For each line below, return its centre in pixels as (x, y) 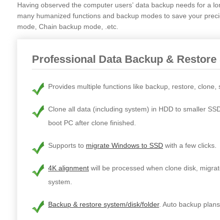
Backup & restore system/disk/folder (104, 205)
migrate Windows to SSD (124, 146)
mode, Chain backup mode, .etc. (68, 27)
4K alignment (69, 168)
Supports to (67, 146)
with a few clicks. (190, 146)
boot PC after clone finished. (92, 123)
